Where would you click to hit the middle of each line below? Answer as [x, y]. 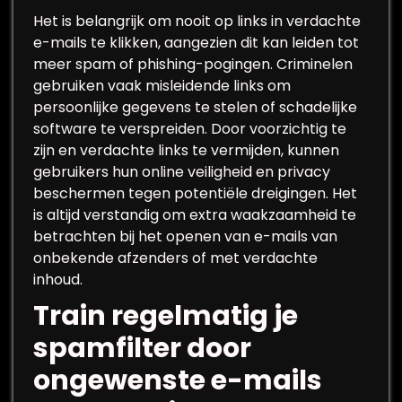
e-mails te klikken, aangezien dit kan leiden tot [196, 43]
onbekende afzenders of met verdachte [175, 258]
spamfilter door [142, 348]
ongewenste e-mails [178, 380]
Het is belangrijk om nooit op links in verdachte [197, 21]
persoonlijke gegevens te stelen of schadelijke [195, 107]
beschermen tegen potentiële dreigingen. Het [195, 193]
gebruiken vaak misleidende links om [162, 86]
